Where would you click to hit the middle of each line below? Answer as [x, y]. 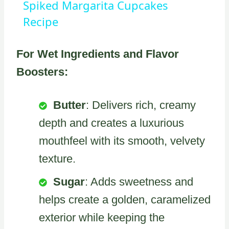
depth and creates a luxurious [111, 123]
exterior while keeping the [102, 217]
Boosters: [42, 72]
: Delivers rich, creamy [141, 105]
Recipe [40, 21]
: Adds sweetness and [139, 181]
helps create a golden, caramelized [125, 199]
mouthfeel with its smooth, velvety [122, 141]
